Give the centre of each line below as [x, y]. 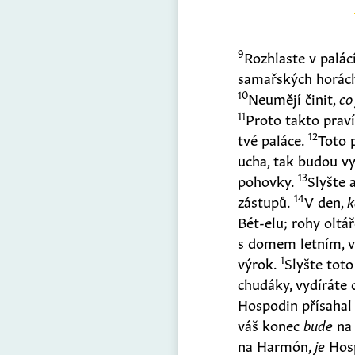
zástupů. [266, 200]
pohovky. [268, 179]
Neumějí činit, [294, 97]
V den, [326, 200]
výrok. [260, 262]
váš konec [271, 324]
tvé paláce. [273, 138]
